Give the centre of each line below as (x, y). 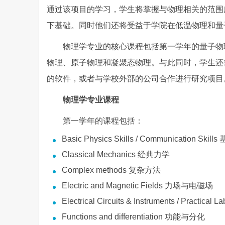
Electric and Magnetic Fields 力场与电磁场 (137, 186)
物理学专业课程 (91, 100)
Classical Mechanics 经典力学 (116, 154)
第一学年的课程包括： (103, 121)
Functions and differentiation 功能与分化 (133, 217)
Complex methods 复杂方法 (111, 170)
